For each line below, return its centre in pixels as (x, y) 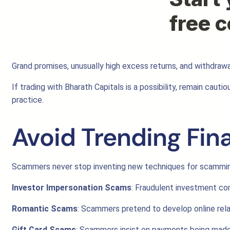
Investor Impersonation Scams (72, 188)
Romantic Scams (45, 209)
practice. (28, 100)
